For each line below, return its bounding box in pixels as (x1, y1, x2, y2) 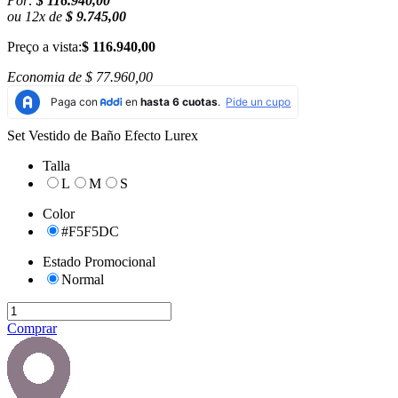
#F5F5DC (61, 224, 119, 240)
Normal (61, 272, 104, 288)
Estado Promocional (43, 254, 155, 270)
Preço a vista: (7, 39, 82, 55)
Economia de (7, 69, 85, 85)
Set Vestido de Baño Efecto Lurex (7, 128, 198, 144)
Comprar (7, 321, 57, 337)
